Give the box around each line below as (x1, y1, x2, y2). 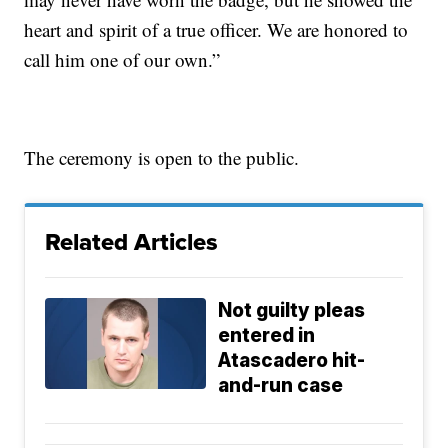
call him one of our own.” (24, 47, 221, 73)
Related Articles (45, 224, 219, 261)
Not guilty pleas (218, 299, 366, 323)
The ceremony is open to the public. (24, 145, 300, 171)
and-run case (218, 374, 344, 398)
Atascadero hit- (218, 349, 366, 373)
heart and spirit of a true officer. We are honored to (24, 17, 409, 43)
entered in (218, 324, 316, 348)
